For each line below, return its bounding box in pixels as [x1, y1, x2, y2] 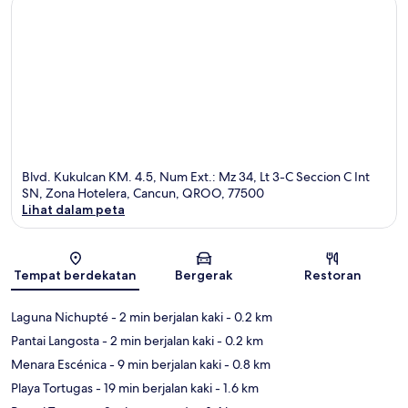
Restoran [303, 266, 362, 283]
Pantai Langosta [11, 331, 99, 349]
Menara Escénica [11, 355, 107, 372]
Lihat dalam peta [22, 200, 125, 218]
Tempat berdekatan [14, 266, 138, 283]
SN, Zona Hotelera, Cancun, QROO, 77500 [22, 184, 264, 201]
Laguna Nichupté [11, 308, 108, 325]
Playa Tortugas [11, 379, 93, 396]
